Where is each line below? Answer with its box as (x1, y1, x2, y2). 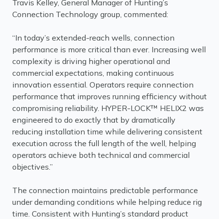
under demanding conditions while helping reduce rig (12, 197, 202, 207)
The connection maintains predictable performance (12, 185, 198, 195)
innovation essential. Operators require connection (12, 80, 194, 89)
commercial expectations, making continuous (12, 68, 174, 78)
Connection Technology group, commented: (12, 9, 168, 19)
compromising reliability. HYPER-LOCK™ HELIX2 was (12, 103, 204, 113)
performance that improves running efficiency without (12, 91, 207, 101)
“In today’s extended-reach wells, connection (12, 33, 175, 43)
